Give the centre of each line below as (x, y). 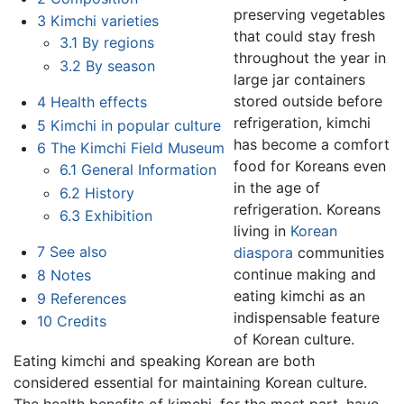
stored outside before (308, 101)
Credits (81, 321)
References (88, 298)
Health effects (98, 102)
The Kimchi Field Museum (137, 148)
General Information (149, 170)
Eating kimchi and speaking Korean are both (164, 361)
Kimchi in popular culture (135, 125)
